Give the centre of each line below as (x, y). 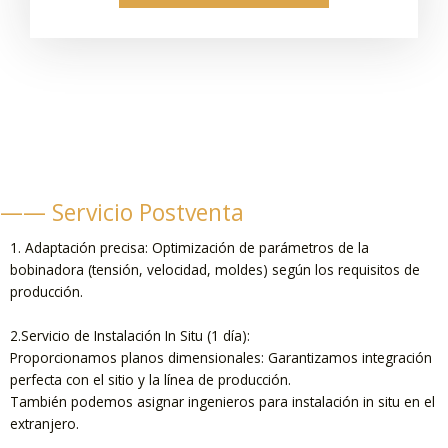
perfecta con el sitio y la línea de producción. (150, 379)
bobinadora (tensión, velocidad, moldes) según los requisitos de (215, 269)
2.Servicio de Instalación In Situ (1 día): (130, 335)
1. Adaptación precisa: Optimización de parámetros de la (189, 247)
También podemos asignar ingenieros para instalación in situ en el (222, 401)
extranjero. (44, 423)
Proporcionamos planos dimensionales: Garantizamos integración (221, 357)
